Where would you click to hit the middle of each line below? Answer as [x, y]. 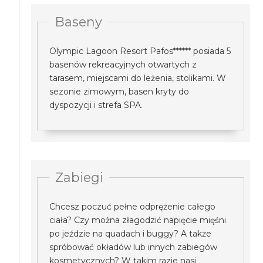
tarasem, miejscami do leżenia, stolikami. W [138, 78]
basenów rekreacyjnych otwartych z [123, 65]
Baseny [79, 22]
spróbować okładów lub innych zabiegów [134, 247]
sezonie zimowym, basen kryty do [119, 92]
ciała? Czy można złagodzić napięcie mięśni [138, 220]
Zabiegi [80, 177]
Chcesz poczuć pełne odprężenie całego [133, 207]
